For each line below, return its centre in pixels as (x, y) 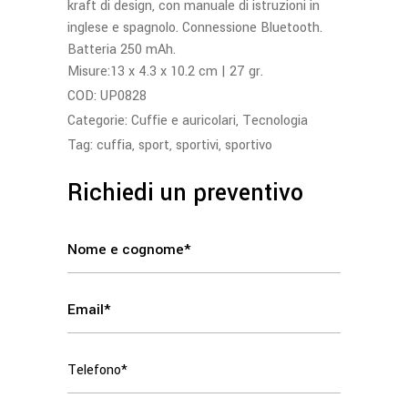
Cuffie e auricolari (184, 121)
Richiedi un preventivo (185, 193)
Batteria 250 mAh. (122, 50)
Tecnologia (275, 121)
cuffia (114, 145)
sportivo (249, 145)
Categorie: (99, 121)
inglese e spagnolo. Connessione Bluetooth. (195, 28)
